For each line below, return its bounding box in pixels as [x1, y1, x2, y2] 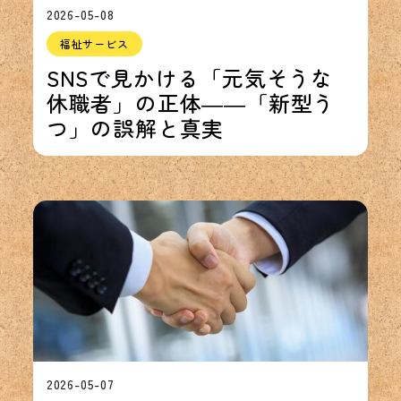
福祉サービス [59, 36, 129, 52]
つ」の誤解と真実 [46, 112, 225, 144]
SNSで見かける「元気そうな [46, 62, 333, 94]
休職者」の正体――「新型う [46, 87, 336, 119]
